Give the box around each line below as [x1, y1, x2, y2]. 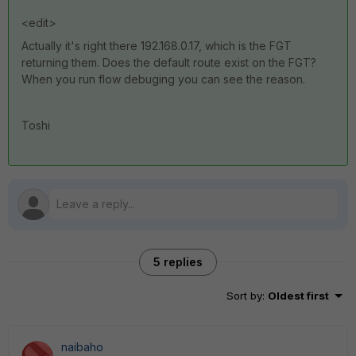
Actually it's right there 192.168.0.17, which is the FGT [21, 39, 292, 53]
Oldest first [268, 289, 329, 303]
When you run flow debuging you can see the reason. [21, 72, 305, 87]
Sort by [226, 289, 262, 303]
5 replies [153, 255, 203, 269]
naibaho [61, 340, 103, 354]
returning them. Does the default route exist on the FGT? [21, 56, 316, 70]
